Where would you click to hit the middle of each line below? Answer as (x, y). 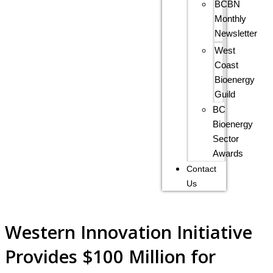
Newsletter (236, 33)
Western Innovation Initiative (129, 232)
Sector (226, 139)
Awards (228, 153)
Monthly (231, 19)
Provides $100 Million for (110, 257)
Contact (202, 168)
